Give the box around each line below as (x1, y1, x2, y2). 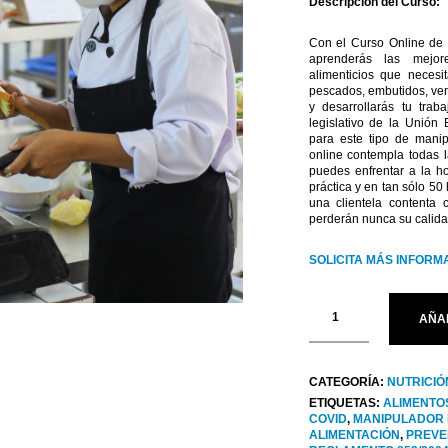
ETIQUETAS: (308, 396, 383, 411)
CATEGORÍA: (308, 375, 387, 390)
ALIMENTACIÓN (308, 428, 400, 443)
